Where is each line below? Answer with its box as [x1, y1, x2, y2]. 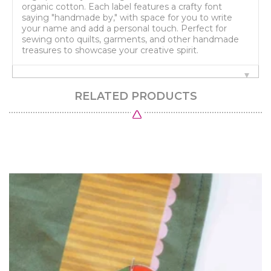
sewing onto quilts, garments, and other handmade [22, 34, 239, 45]
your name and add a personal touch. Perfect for [22, 23, 227, 34]
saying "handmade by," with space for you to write [22, 12, 232, 24]
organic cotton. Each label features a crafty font [22, 1, 222, 13]
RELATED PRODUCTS [74, 90, 197, 103]
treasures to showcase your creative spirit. [22, 45, 198, 56]
